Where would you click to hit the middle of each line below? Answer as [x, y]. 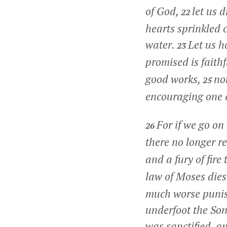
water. [161, 45]
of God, [163, 11]
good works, [174, 79]
